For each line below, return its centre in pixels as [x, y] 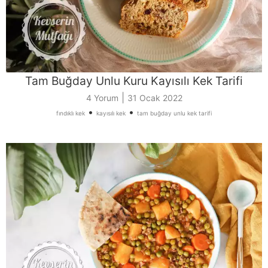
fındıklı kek [71, 113]
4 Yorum [102, 98]
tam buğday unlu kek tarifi [174, 113]
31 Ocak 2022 [155, 98]
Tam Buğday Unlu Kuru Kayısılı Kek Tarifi [134, 81]
